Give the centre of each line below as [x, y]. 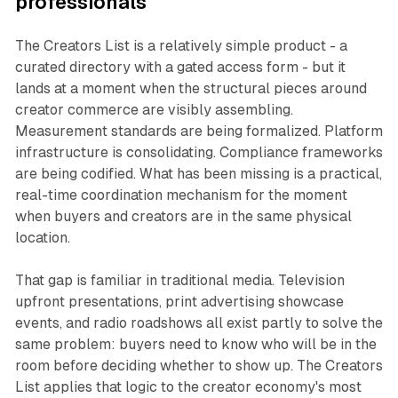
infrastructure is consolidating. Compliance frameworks [199, 153]
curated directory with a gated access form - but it [180, 68]
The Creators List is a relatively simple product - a [181, 46]
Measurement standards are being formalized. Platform [199, 131]
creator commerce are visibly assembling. [154, 110]
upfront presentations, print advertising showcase [179, 302]
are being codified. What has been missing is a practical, [198, 174]
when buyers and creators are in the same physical [183, 217]
